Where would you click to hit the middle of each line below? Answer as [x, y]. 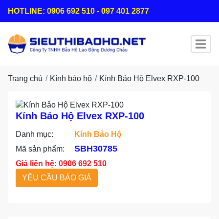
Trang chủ [25, 78]
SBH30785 [96, 149]
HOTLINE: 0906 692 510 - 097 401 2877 [78, 11]
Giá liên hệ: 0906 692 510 [61, 164]
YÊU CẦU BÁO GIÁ [57, 178]
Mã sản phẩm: [40, 149]
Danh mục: [34, 134]
